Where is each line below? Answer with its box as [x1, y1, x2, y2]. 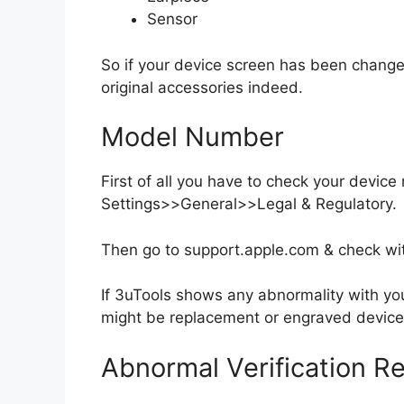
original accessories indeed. [101, 78, 303, 96]
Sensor [147, 10, 197, 29]
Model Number [101, 121, 284, 153]
